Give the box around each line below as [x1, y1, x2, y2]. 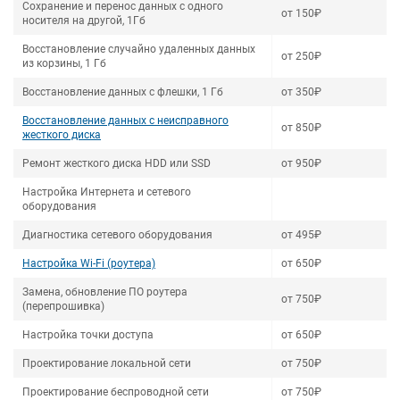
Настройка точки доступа [22, 329, 154, 341]
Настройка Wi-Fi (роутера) [22, 257, 155, 270]
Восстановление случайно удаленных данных [22, 43, 255, 55]
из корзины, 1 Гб [22, 57, 106, 70]
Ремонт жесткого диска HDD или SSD [22, 157, 211, 170]
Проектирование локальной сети [22, 357, 191, 370]
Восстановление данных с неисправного [22, 114, 229, 127]
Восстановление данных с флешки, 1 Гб [22, 86, 223, 98]
